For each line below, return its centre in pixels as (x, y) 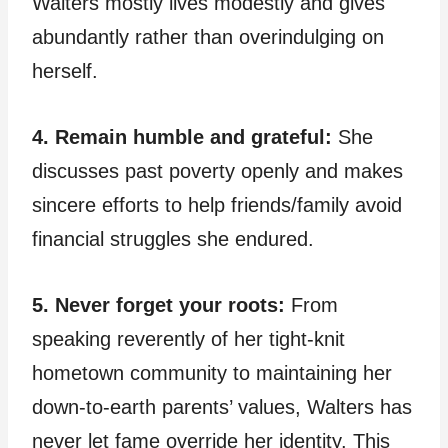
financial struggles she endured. (173, 239)
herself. (65, 71)
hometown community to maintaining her (212, 373)
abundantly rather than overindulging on (208, 37)
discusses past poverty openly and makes (217, 171)
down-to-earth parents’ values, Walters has (222, 407)
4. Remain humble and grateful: (182, 137)
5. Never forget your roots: (158, 305)
